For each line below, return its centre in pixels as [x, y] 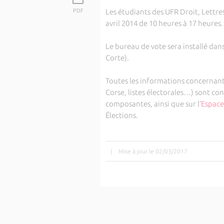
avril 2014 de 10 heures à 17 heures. [164, 23]
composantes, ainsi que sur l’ [153, 104]
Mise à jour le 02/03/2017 [153, 151]
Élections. [121, 115]
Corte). [117, 58]
